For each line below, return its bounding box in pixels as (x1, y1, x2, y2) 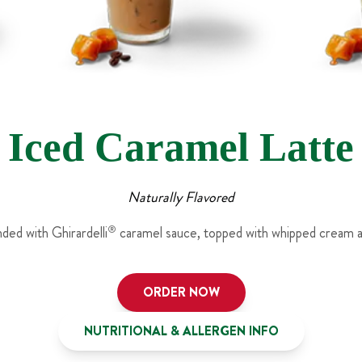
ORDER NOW (142, 282, 220, 301)
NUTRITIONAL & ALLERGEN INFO (83, 321, 279, 340)
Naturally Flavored (128, 186, 234, 208)
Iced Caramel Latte (8, 124, 354, 170)
